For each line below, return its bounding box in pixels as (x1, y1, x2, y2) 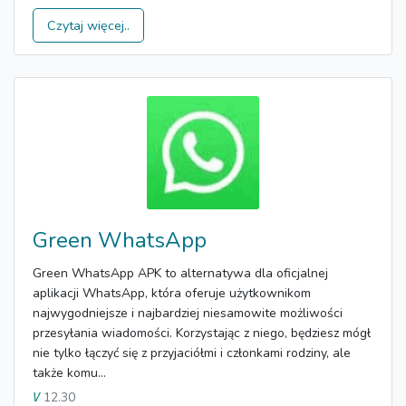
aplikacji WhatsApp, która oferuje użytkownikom (33, 284, 311, 302)
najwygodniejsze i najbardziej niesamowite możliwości (33, 304, 343, 322)
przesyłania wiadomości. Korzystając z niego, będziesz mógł (33, 324, 371, 342)
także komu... (33, 363, 106, 382)
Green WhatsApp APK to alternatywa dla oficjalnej (33, 264, 328, 282)
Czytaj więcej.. (47, 15, 130, 34)
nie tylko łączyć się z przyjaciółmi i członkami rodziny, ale (33, 343, 351, 362)
